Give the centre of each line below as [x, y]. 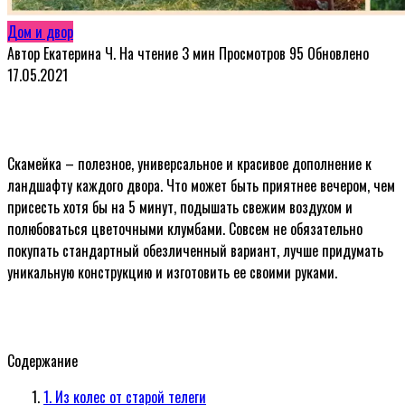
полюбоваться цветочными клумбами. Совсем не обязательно [185, 228]
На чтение [149, 53]
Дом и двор [40, 31]
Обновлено [338, 53]
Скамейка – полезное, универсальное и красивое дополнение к [189, 163]
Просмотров [252, 53]
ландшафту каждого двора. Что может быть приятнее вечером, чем [201, 185]
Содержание [42, 360]
